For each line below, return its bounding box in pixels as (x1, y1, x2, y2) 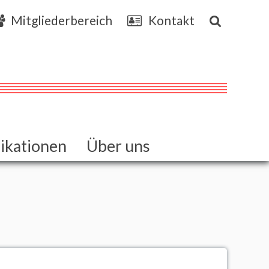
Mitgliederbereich (11, 12, 113, 28)
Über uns (86, 136, 150, 156)
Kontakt (148, 12, 195, 28)
